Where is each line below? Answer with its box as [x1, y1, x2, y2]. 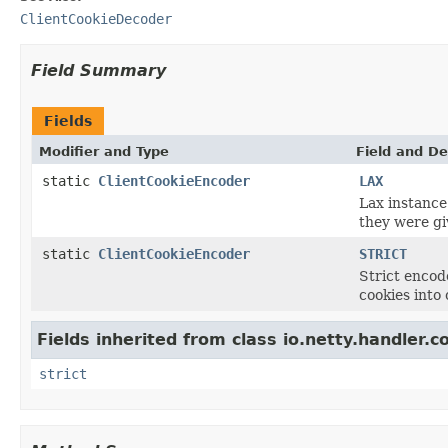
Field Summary [31, 60, 166, 80]
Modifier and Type [39, 143, 169, 159]
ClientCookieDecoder [20, 10, 172, 27]
